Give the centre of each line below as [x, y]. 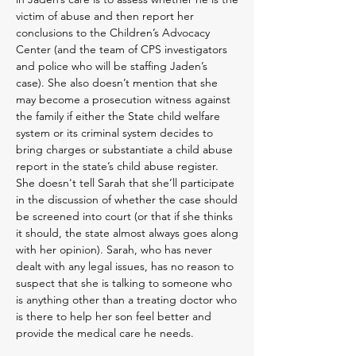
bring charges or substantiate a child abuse [124, 149]
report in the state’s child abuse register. [117, 166]
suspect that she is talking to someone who [124, 283]
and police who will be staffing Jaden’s [112, 66]
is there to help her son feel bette [101, 316]
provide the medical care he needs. [105, 333]
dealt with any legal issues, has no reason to [125, 266]
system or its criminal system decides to [114, 133]
